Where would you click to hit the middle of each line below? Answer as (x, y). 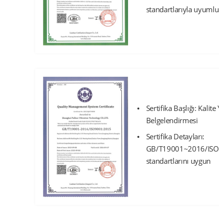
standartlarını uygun (178, 161)
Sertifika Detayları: (175, 137)
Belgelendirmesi (172, 120)
